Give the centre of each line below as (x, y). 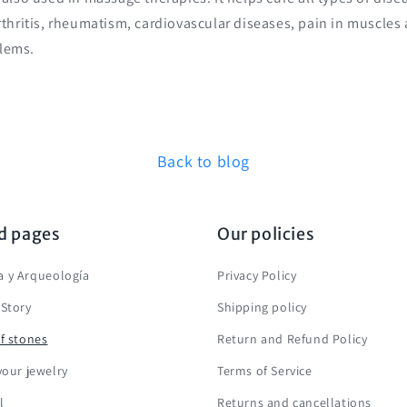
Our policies (266, 234)
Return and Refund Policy (293, 339)
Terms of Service (265, 371)
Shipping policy (262, 307)
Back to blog (203, 161)
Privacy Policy (257, 275)
